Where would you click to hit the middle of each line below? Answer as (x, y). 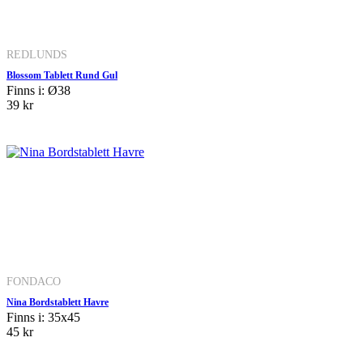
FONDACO (34, 281)
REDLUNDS (37, 54)
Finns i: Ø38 (38, 90)
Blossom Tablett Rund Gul (62, 75)
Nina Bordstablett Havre (58, 302)
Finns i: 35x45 (43, 317)
